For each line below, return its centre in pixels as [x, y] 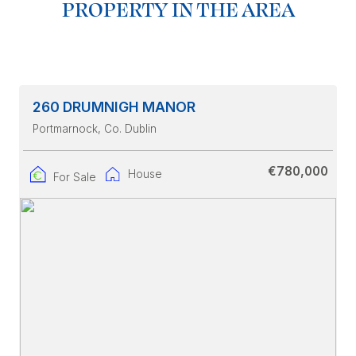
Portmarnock [65, 129]
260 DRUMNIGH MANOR [114, 107]
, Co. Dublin [127, 129]
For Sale [74, 177]
